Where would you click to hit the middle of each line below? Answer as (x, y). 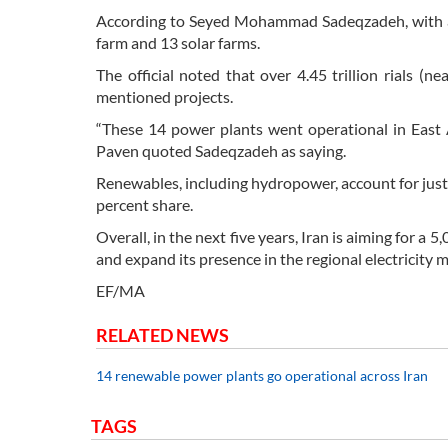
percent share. (144, 205)
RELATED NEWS (162, 335)
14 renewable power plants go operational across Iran (262, 376)
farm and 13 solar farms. (178, 43)
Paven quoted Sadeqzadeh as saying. (221, 151)
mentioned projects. (164, 97)
